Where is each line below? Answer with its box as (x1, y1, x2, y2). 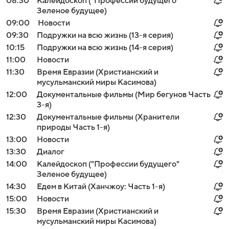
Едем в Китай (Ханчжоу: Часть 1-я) (37, 182, 165, 191)
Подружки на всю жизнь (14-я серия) (37, 43, 173, 52)
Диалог (37, 147, 64, 156)
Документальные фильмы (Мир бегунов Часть (37, 90, 211, 99)
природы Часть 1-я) (37, 123, 110, 132)
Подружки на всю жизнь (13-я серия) (37, 31, 173, 40)
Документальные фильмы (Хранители (37, 112, 179, 122)
